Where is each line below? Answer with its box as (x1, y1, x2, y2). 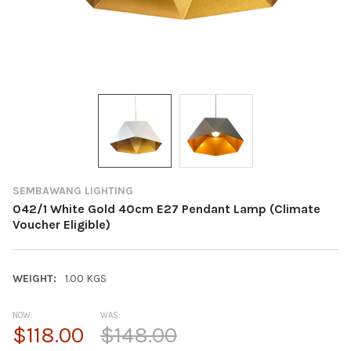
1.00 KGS (64, 271, 107, 285)
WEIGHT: (13, 271, 56, 285)
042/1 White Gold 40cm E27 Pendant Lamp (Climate (13, 201, 320, 216)
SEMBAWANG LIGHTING (13, 183, 133, 197)
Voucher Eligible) (13, 216, 110, 232)
